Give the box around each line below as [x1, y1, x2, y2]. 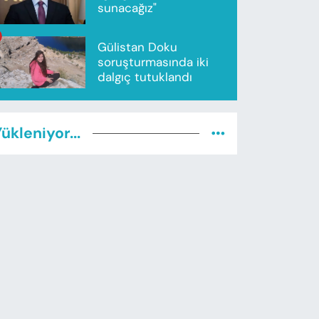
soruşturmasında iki [98, 54, 209, 70]
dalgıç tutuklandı [98, 69, 193, 85]
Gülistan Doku [98, 39, 178, 56]
